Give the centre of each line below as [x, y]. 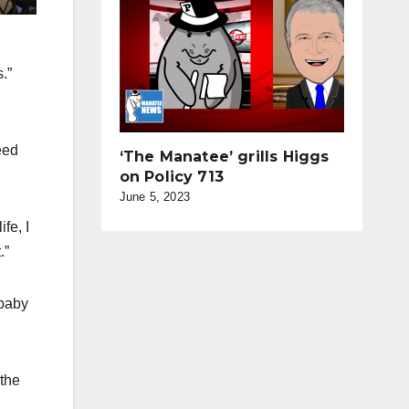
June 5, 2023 [154, 197]
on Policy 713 [172, 177]
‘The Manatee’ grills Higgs [224, 157]
